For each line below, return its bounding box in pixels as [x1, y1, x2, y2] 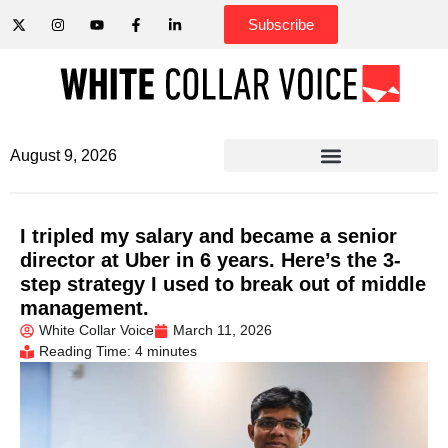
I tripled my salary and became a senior [20, 225, 397, 247]
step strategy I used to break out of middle [20, 273, 426, 295]
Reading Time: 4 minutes [39, 343, 197, 359]
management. [20, 297, 149, 319]
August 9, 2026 [10, 147, 117, 164]
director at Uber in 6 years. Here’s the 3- [20, 249, 401, 271]
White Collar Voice [39, 322, 154, 338]
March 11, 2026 [173, 322, 272, 338]
